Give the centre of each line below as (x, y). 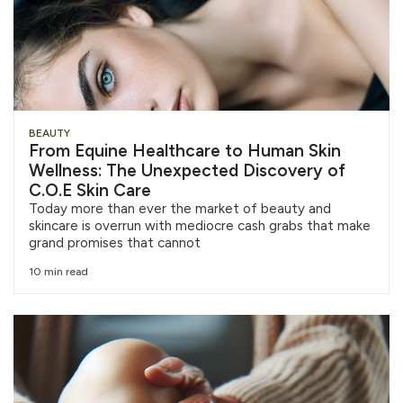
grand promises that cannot (115, 243)
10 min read (58, 271)
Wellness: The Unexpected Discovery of (187, 171)
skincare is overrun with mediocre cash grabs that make (200, 226)
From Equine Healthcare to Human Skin (185, 151)
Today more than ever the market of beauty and (180, 209)
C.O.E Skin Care (90, 191)
